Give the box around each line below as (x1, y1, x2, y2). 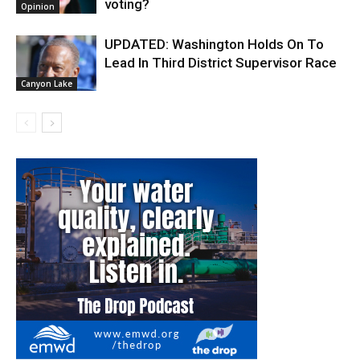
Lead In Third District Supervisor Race (104, 55, 337, 72)
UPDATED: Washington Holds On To (104, 36, 324, 53)
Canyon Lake (21, 78, 72, 90)
